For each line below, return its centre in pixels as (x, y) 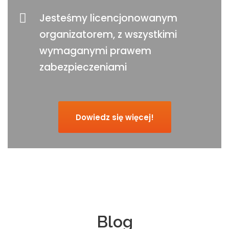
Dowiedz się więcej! (114, 117)
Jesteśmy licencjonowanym (108, 18)
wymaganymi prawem (95, 51)
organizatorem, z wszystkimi (108, 34)
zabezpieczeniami (83, 67)
